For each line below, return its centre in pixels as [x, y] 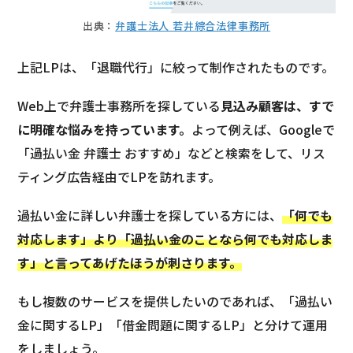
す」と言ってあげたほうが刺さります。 [130, 263]
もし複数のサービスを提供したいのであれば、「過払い [175, 302]
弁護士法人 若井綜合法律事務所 [193, 26]
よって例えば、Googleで [264, 130]
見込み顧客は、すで [278, 106]
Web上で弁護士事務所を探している [119, 106]
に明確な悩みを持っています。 [105, 130]
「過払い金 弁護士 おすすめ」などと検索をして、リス [172, 154]
